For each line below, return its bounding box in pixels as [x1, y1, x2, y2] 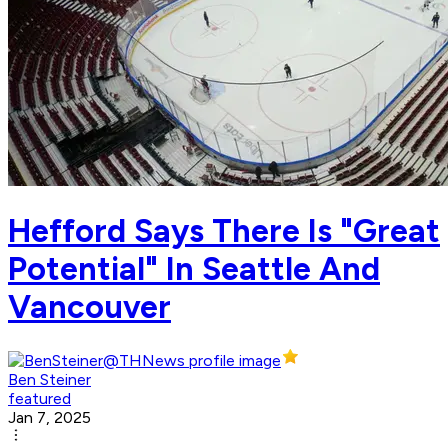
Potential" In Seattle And [8, 249, 380, 288]
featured [8, 389, 71, 409]
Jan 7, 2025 [8, 408, 91, 428]
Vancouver [8, 287, 171, 326]
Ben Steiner [8, 370, 91, 390]
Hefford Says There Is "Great [8, 211, 440, 250]
